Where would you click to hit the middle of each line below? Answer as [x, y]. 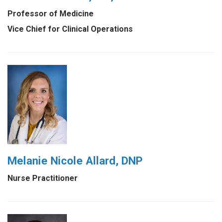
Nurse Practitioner [43, 178]
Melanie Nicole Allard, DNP [75, 160]
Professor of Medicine [51, 13]
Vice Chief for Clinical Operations [70, 29]
